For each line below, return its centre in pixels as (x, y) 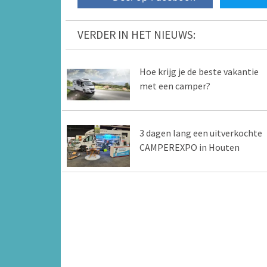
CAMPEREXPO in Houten (189, 147)
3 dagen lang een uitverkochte (201, 133)
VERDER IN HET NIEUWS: (136, 34)
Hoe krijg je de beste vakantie (199, 71)
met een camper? (175, 86)
